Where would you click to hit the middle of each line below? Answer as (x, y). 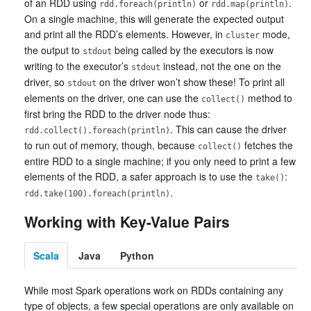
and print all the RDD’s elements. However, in (125, 34)
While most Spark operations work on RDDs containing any (154, 290)
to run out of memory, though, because (111, 145)
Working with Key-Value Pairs (127, 221)
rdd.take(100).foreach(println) (97, 194)
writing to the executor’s (78, 66)
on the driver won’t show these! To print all (191, 82)
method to (269, 98)
